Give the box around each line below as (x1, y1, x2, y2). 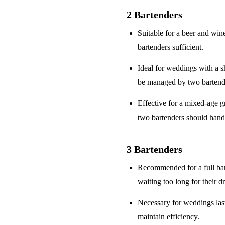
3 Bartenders (127, 144, 182, 155)
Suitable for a (138, 29, 182, 38)
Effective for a (138, 99, 185, 108)
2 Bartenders (127, 9, 182, 21)
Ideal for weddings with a (138, 64, 221, 73)
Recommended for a (138, 163, 204, 172)
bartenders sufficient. (138, 43, 204, 52)
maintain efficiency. (138, 212, 200, 221)
